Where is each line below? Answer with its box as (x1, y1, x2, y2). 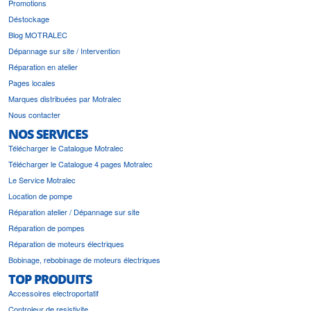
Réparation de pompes (8, 221, 85, 233)
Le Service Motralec (8, 174, 76, 185)
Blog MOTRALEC (8, 28, 67, 40)
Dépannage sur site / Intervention (8, 44, 120, 56)
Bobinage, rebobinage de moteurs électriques (8, 253, 160, 265)
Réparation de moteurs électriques (8, 237, 124, 249)
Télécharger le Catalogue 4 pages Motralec (8, 158, 153, 169)
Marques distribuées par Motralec (8, 92, 121, 104)
